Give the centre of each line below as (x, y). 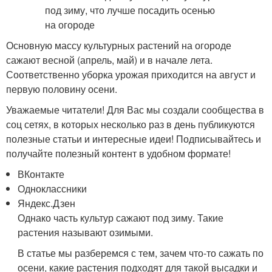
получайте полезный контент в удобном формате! (118, 153)
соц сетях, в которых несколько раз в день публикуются (131, 124)
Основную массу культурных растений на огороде (119, 45)
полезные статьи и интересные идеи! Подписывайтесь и (134, 139)
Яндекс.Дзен (47, 203)
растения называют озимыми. (86, 232)
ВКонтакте (41, 174)
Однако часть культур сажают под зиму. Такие (121, 218)
